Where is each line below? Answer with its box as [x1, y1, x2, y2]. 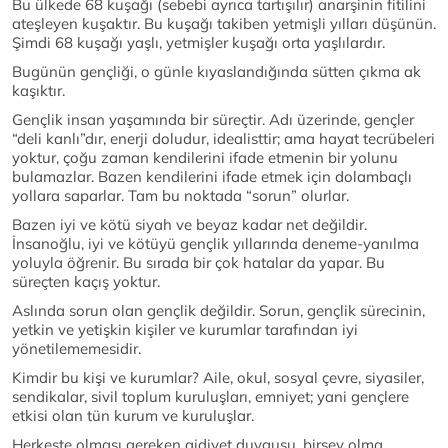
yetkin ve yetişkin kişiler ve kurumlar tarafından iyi [12, 320, 358, 340]
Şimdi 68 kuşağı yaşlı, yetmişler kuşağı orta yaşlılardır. [12, 33, 385, 53]
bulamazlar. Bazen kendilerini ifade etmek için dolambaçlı [12, 167, 412, 187]
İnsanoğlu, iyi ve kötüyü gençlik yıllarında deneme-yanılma [12, 234, 419, 254]
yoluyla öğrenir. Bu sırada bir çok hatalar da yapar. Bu [12, 253, 385, 273]
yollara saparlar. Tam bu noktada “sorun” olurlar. [12, 186, 349, 206]
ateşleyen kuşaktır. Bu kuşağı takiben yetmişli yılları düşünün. [12, 14, 436, 34]
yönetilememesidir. [12, 339, 141, 359]
